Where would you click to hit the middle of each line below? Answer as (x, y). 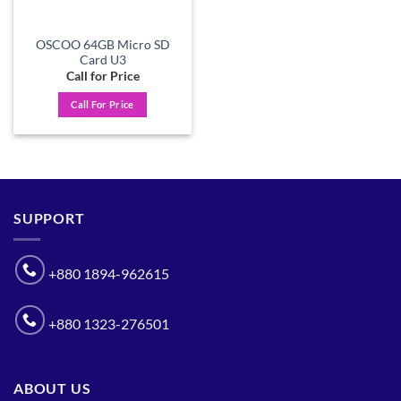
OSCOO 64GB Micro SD (102, 44)
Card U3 (102, 60)
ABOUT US (52, 388)
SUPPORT (49, 218)
